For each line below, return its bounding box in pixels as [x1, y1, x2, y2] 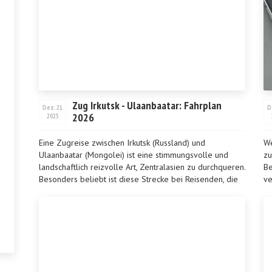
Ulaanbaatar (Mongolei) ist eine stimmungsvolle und [39, 149, 228, 160]
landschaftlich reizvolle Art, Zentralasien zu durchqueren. [39, 161, 245, 172]
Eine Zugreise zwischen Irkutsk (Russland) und [39, 137, 205, 148]
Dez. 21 [42, 103, 63, 112]
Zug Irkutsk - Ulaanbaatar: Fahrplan [72, 98, 222, 112]
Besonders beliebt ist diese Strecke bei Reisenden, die [39, 174, 238, 185]
